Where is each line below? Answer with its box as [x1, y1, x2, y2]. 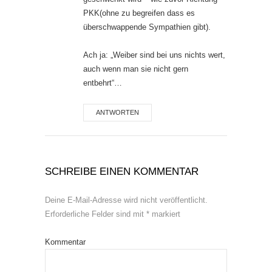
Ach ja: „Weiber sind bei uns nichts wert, [83, 50, 225, 60]
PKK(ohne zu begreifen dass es [83, 8, 195, 18]
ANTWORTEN [96, 109, 139, 117]
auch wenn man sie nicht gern [83, 64, 188, 74]
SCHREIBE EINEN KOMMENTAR [45, 166, 199, 178]
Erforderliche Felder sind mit [45, 209, 146, 219]
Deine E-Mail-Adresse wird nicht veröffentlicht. [45, 195, 208, 205]
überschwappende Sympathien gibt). [83, 22, 211, 32]
